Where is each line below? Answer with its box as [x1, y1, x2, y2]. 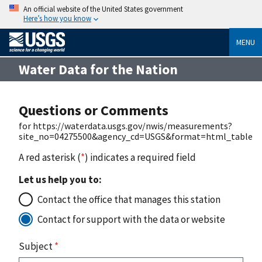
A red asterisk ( [19, 150, 81, 164]
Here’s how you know [23, 13, 91, 23]
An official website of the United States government [23, 4, 183, 13]
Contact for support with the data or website [37, 212, 225, 226]
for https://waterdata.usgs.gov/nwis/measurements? [19, 119, 232, 132]
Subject [19, 239, 54, 253]
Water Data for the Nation [19, 60, 178, 78]
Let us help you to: [19, 173, 102, 186]
